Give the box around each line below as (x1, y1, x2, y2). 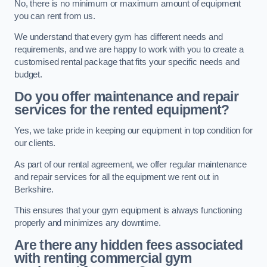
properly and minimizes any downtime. (14, 218, 161, 228)
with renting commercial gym (14, 250, 192, 266)
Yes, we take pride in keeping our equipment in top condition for (14, 126, 253, 136)
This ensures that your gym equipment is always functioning (14, 206, 242, 216)
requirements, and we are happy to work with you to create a (14, 45, 244, 55)
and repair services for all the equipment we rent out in (14, 172, 219, 182)
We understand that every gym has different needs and (14, 32, 223, 42)
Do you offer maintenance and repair (14, 88, 239, 104)
